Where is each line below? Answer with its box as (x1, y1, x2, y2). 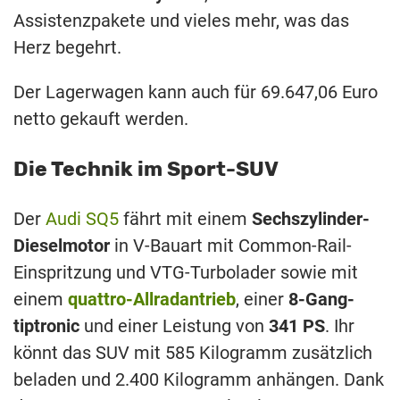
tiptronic (13, 314, 79, 337)
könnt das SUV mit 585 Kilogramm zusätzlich (13, 341, 372, 363)
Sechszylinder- (252, 207, 370, 229)
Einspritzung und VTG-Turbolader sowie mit (13, 261, 358, 283)
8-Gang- (288, 287, 354, 310)
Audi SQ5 (46, 207, 119, 229)
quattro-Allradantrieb (68, 287, 236, 310)
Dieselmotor (13, 234, 110, 256)
